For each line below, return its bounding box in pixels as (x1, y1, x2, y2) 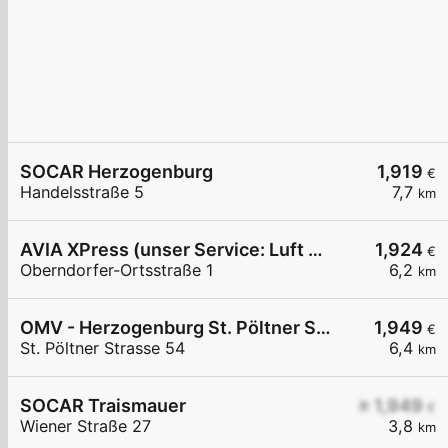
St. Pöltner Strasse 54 (20, 338, 185, 359)
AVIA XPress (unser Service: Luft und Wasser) (308, 239, 323, 261)
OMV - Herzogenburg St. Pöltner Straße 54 (316, 317, 331, 339)
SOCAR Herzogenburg (20, 161, 213, 183)
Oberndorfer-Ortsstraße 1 (20, 260, 214, 281)
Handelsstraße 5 (20, 182, 144, 203)
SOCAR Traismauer (20, 395, 186, 417)
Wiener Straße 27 (20, 416, 151, 437)
